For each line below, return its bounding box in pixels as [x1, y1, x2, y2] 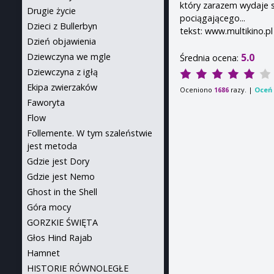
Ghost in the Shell [27, 186, 97, 198]
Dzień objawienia [27, 35, 96, 47]
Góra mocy [27, 201, 71, 213]
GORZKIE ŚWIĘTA [27, 217, 98, 228]
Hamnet [27, 247, 60, 259]
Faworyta [27, 97, 65, 108]
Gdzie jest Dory [27, 155, 89, 167]
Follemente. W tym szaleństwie [27, 127, 152, 139]
